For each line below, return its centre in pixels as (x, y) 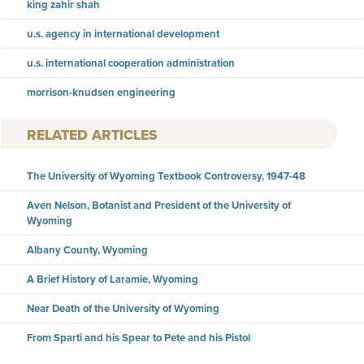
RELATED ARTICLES (92, 135)
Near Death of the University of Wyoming (123, 309)
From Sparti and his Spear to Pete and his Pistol (139, 338)
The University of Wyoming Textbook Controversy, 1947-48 (166, 176)
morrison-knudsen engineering (101, 92)
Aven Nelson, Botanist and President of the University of (159, 206)
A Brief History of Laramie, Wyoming (113, 279)
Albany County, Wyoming (87, 250)
